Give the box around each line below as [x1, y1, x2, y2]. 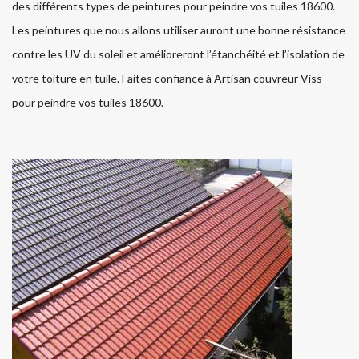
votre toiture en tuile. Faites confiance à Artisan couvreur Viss [12, 71, 322, 86]
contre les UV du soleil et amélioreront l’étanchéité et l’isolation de [12, 47, 345, 62]
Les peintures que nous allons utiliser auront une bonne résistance [12, 23, 345, 38]
